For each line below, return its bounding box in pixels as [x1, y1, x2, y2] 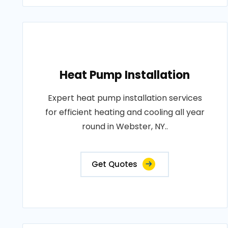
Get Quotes [92, 159, 138, 169]
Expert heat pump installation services [47, 92, 202, 104]
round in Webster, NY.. [81, 121, 168, 132]
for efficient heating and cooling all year [45, 106, 205, 118]
